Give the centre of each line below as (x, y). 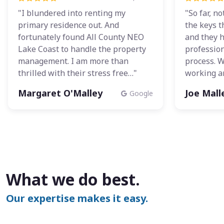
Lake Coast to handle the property (82, 49)
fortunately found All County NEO (81, 37)
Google (141, 93)
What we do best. (73, 179)
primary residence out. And (68, 25)
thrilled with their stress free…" (77, 73)
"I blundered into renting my (72, 13)
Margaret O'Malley (60, 93)
